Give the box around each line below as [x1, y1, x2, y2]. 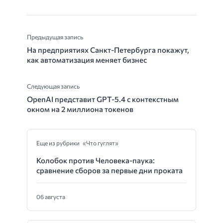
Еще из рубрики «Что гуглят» [36, 139, 118, 146]
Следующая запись [27, 82, 80, 90]
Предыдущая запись [27, 32, 83, 41]
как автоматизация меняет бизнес [27, 55, 147, 64]
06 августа [36, 193, 65, 200]
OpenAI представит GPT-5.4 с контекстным [27, 94, 179, 104]
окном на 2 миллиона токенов [27, 104, 133, 113]
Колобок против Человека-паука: [36, 155, 155, 165]
